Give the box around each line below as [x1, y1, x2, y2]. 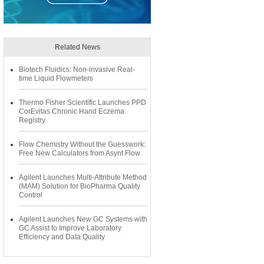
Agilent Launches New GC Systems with [19, 215, 147, 223]
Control [19, 191, 42, 199]
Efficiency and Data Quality [19, 233, 105, 241]
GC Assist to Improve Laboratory [19, 224, 121, 232]
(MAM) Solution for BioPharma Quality [19, 182, 140, 190]
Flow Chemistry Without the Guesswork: [19, 140, 146, 148]
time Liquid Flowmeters [19, 74, 93, 82]
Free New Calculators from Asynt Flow [19, 149, 140, 157]
